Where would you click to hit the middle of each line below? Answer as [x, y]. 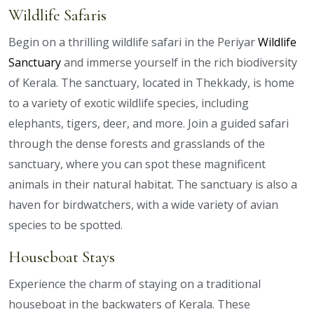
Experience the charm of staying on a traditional [135, 284]
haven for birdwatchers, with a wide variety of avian [143, 205]
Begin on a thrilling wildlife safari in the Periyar [133, 42]
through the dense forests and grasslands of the [137, 144]
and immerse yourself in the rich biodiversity [180, 63]
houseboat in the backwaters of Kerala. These [129, 305]
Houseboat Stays [62, 257]
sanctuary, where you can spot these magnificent [137, 164]
